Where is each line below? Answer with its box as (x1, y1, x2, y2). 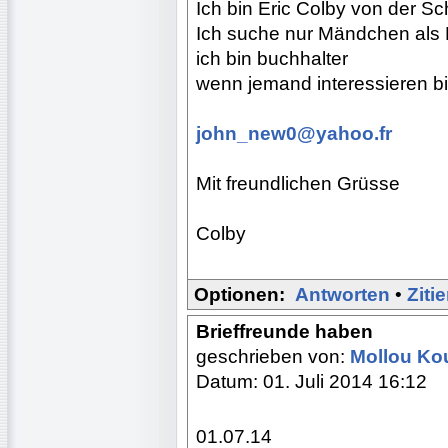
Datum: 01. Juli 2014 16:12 (196, 370, 427, 392)
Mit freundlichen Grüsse (196, 172, 400, 194)
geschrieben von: (196, 345, 350, 367)
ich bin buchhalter (196, 47, 348, 69)
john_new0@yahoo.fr (196, 122, 392, 144)
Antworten (295, 283, 390, 305)
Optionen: (194, 283, 285, 305)
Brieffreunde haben (196, 320, 373, 342)
